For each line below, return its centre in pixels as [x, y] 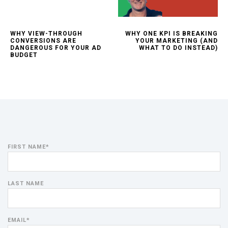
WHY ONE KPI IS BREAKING [172, 34]
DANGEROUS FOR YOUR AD [56, 48]
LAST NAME [26, 184]
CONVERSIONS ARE [43, 41]
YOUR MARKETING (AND [177, 41]
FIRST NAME [27, 147]
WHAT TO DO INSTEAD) [178, 48]
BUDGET [24, 55]
